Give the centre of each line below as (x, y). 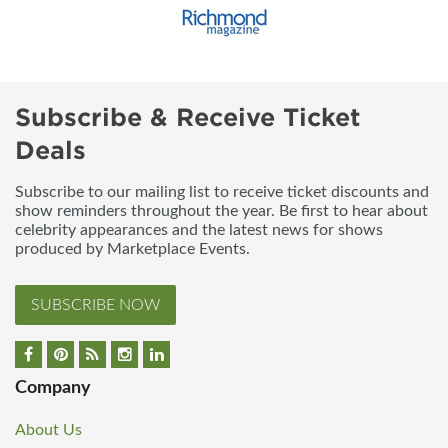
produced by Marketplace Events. (132, 249)
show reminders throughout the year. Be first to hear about (221, 211)
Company (53, 387)
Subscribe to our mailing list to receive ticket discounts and (222, 192)
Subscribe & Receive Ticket (188, 118)
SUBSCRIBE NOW (95, 305)
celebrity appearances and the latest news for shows (199, 230)
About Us (48, 429)
